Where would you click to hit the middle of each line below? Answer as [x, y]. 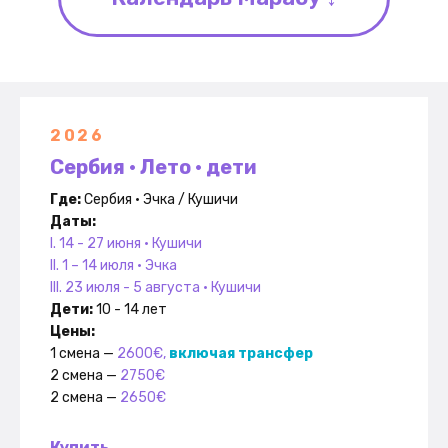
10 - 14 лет [131, 310]
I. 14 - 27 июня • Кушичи [126, 244]
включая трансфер [241, 354]
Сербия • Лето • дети [153, 167]
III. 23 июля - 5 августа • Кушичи [155, 288]
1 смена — [83, 354]
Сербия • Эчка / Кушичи [161, 200]
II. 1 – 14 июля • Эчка [113, 266]
